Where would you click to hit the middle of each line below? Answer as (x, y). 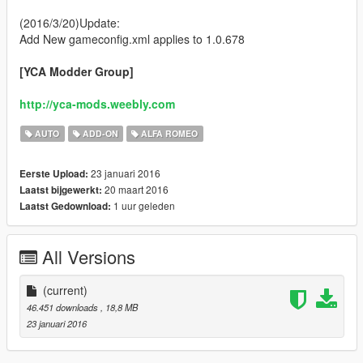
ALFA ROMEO (169, 134)
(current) (65, 290)
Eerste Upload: (54, 174)
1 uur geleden (143, 206)
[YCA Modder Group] (77, 72)
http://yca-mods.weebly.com (97, 104)
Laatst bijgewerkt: (61, 190)
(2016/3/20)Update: (70, 23)
